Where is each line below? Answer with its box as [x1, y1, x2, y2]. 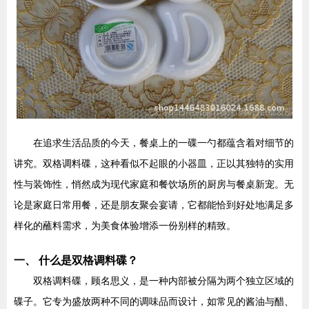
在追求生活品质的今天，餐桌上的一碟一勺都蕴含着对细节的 [33, 137, 294, 148]
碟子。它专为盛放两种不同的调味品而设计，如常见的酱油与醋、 [14, 296, 294, 307]
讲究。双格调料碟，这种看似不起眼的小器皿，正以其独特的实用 [14, 158, 294, 169]
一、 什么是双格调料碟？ [14, 254, 138, 266]
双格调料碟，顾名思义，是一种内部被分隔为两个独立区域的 [33, 275, 294, 286]
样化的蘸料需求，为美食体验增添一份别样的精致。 [14, 220, 236, 231]
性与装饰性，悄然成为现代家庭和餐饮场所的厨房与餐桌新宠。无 [14, 179, 294, 190]
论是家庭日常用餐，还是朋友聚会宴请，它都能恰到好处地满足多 [14, 199, 294, 210]
